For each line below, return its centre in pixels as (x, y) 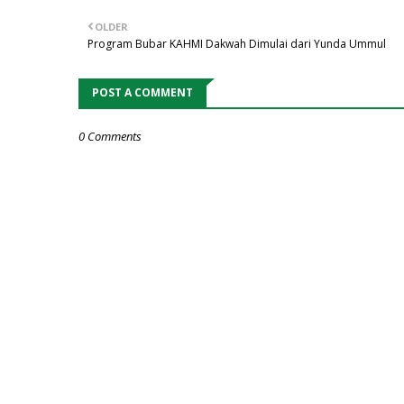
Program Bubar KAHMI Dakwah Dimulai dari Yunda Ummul (237, 44)
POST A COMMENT (142, 92)
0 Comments (110, 136)
